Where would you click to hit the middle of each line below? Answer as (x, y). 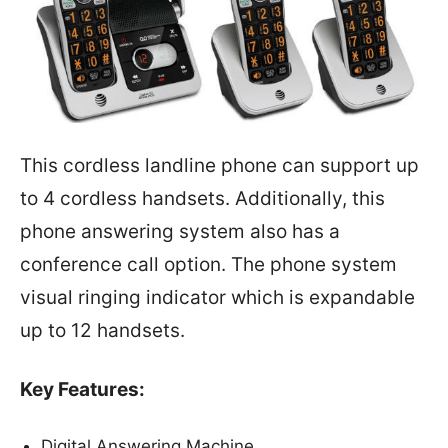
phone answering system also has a (180, 231)
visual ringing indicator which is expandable (217, 297)
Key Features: (82, 389)
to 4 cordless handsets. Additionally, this (202, 198)
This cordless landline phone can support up (219, 165)
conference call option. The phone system (208, 264)
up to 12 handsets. (102, 330)
